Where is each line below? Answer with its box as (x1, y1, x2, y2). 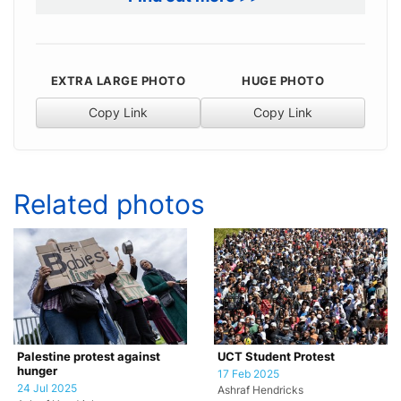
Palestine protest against (17, 350, 160, 364)
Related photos (13, 188, 205, 221)
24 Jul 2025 (17, 382, 77, 396)
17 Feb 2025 (218, 368, 279, 381)
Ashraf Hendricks (218, 384, 303, 397)
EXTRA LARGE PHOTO (50, 74, 186, 89)
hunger (17, 364, 57, 379)
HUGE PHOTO (242, 74, 324, 89)
